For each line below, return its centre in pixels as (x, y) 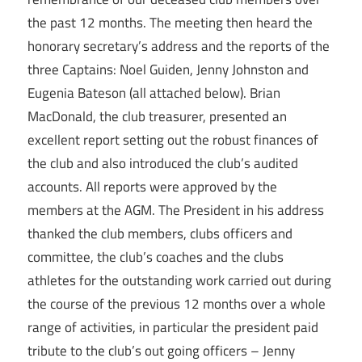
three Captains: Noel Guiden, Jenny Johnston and (168, 70)
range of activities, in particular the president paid (173, 328)
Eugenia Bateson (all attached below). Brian (154, 93)
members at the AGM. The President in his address (176, 210)
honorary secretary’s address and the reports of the (179, 46)
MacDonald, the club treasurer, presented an (157, 117)
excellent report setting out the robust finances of (173, 140)
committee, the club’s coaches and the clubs (156, 257)
